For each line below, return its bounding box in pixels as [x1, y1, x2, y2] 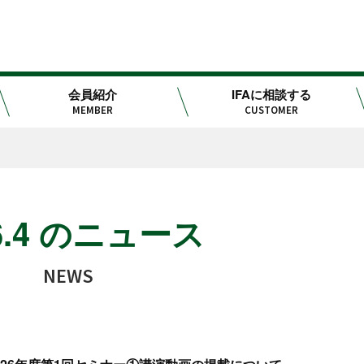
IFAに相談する [231, 85, 311, 104]
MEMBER [72, 103, 114, 118]
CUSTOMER [244, 103, 298, 118]
